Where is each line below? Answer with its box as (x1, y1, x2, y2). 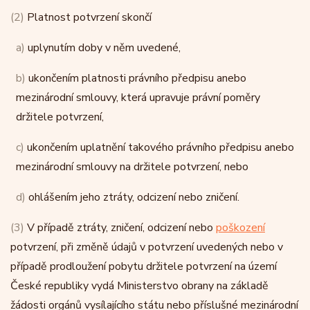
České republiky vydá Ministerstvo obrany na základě (10, 278, 268, 293)
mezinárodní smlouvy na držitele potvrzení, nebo (16, 159, 248, 174)
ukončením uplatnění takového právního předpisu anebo (24, 140, 294, 155)
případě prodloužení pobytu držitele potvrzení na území (10, 259, 277, 274)
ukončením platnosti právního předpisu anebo (26, 71, 246, 86)
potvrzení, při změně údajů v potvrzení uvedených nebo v (10, 239, 283, 255)
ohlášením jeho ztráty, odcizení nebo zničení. (26, 190, 239, 205)
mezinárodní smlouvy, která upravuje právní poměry (16, 90, 260, 105)
